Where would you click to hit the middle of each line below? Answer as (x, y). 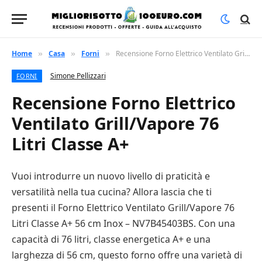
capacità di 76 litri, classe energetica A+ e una (111, 239)
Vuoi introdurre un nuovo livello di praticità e (111, 176)
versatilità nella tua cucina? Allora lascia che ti (112, 192)
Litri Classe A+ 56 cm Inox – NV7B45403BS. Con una (123, 223)
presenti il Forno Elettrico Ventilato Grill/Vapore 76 (123, 208)
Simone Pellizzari (78, 76)
